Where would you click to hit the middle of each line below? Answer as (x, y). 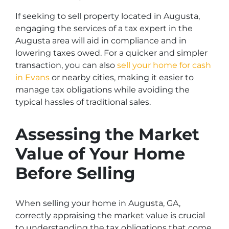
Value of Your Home (100, 154)
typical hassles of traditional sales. (83, 102)
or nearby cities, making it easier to (122, 77)
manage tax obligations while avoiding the (102, 90)
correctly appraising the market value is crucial (110, 215)
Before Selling (75, 173)
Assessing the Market (107, 134)
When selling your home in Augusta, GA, (98, 203)
